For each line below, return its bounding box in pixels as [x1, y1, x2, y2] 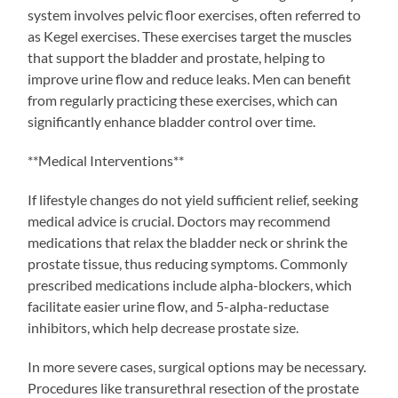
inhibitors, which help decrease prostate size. [28, 318, 299, 336]
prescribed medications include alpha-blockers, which [28, 275, 353, 293]
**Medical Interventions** [28, 151, 185, 169]
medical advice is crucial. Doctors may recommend [28, 211, 331, 229]
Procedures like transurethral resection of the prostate [28, 378, 360, 396]
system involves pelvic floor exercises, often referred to [28, 5, 362, 23]
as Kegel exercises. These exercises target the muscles [28, 27, 353, 44]
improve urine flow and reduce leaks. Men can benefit [28, 69, 352, 87]
